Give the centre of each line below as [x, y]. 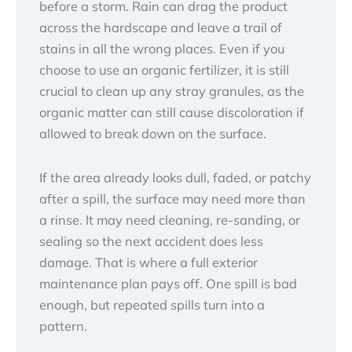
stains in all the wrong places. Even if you [162, 49]
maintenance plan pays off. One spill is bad [168, 283]
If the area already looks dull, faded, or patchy [175, 177]
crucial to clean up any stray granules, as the [172, 92]
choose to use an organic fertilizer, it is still [164, 70]
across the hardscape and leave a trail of [161, 28]
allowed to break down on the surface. [153, 134]
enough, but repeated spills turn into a [152, 304]
